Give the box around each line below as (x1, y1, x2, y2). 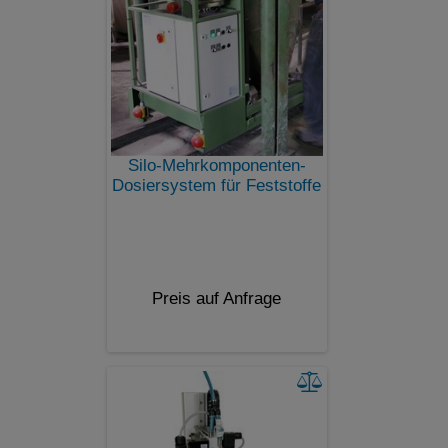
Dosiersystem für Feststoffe (112, 175, 321, 195)
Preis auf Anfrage (152, 288, 281, 308)
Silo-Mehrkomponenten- (127, 155, 306, 175)
